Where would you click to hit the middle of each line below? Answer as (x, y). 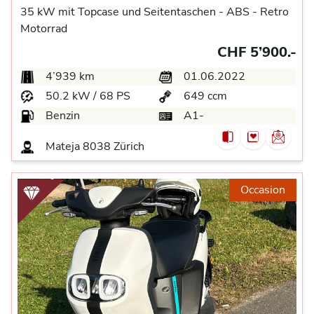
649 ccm (204, 96)
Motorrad (44, 29)
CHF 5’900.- (257, 52)
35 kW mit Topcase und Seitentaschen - (122, 12)
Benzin (61, 116)
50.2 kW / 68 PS (87, 96)
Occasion (263, 190)
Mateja (64, 146)
